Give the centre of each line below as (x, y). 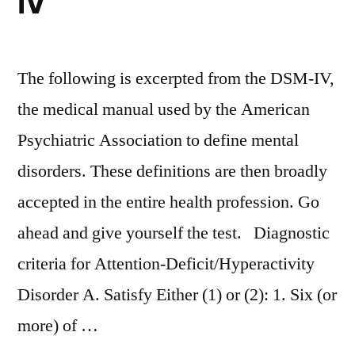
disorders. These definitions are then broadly (172, 171)
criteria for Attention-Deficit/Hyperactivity (166, 264)
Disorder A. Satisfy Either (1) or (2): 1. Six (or (177, 295)
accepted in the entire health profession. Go (168, 202)
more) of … (58, 326)
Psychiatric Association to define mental (158, 140)
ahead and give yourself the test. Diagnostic (174, 233)
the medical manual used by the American (164, 109)
